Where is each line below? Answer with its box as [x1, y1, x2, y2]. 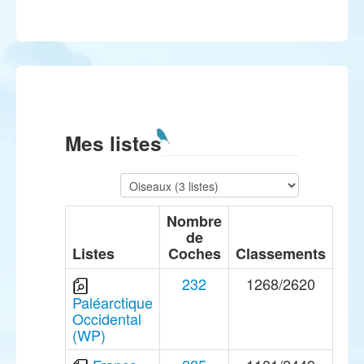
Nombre [167, 210, 222, 232]
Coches [167, 243, 221, 264]
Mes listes [65, 128, 162, 158]
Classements [236, 243, 326, 264]
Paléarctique [72, 292, 153, 314]
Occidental [72, 308, 141, 330]
